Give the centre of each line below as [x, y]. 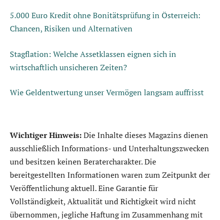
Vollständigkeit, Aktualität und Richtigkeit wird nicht [103, 202]
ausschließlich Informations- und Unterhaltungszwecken [110, 149]
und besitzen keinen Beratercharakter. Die [83, 162]
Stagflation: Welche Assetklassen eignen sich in [93, 54]
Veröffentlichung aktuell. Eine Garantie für [84, 188]
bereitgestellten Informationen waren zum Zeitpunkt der [110, 175]
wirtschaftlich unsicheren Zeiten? [69, 67]
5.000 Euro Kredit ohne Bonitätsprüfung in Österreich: [105, 15]
